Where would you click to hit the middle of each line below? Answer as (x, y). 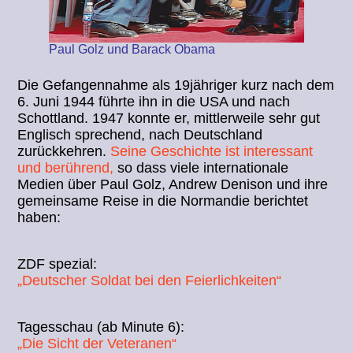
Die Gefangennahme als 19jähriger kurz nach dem (176, 85)
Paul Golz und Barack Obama (132, 49)
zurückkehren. (64, 151)
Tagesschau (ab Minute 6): (101, 327)
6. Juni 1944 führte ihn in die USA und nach (154, 101)
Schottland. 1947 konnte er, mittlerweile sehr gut (169, 118)
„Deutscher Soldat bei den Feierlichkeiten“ (150, 280)
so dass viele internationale (201, 167)
